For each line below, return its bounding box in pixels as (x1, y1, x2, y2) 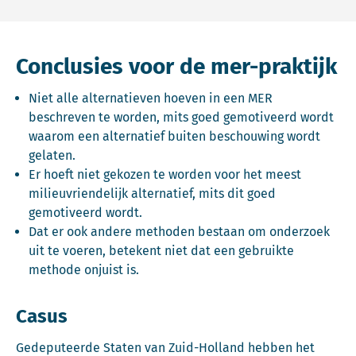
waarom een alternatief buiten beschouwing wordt (29, 129, 320, 144)
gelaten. (29, 148, 75, 163)
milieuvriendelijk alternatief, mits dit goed (29, 186, 276, 201)
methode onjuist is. (29, 262, 139, 277)
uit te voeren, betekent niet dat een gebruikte (29, 243, 294, 258)
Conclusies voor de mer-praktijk (16, 53, 337, 79)
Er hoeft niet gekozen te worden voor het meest (29, 167, 301, 182)
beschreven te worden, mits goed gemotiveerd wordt (29, 110, 334, 125)
